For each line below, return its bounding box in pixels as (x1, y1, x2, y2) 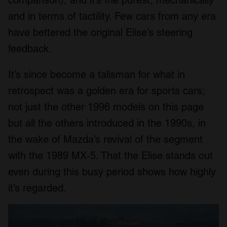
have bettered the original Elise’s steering (8, 26, 193, 39)
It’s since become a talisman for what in (8, 68, 185, 81)
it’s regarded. (8, 181, 66, 194)
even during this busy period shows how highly (8, 165, 216, 178)
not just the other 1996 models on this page (8, 100, 204, 113)
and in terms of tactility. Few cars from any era (8, 10, 216, 22)
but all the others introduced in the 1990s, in (8, 117, 206, 129)
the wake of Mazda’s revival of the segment (8, 133, 203, 145)
